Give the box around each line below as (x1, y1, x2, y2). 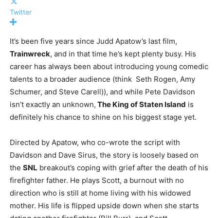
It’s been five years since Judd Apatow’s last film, (10, 36, 177, 46)
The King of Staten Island (96, 100, 186, 109)
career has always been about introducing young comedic (10, 62, 208, 71)
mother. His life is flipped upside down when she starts (10, 201, 199, 210)
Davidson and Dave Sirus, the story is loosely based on (10, 150, 199, 160)
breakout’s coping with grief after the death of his (37, 163, 208, 172)
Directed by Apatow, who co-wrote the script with (10, 138, 180, 147)
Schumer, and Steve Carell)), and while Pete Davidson (10, 87, 195, 96)
